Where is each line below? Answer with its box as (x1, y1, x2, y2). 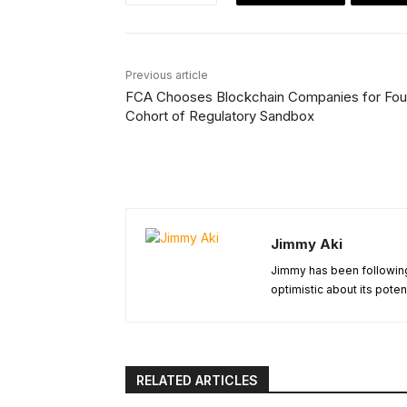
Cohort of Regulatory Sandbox (125, 107, 314, 125)
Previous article (125, 68, 208, 83)
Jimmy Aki (271, 235, 342, 253)
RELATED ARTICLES (136, 372, 258, 389)
